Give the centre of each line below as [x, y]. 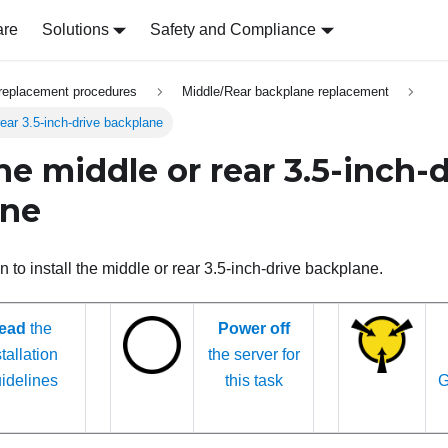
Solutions [75, 29]
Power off [253, 329]
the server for [253, 355]
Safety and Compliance [233, 29]
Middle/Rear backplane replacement [285, 92]
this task [253, 381]
